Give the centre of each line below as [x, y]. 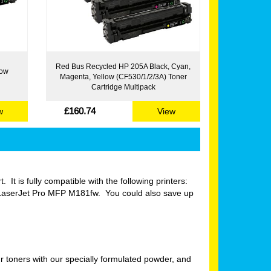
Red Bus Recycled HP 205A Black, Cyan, [123, 66]
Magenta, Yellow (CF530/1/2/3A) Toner [123, 76]
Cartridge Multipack [123, 87]
